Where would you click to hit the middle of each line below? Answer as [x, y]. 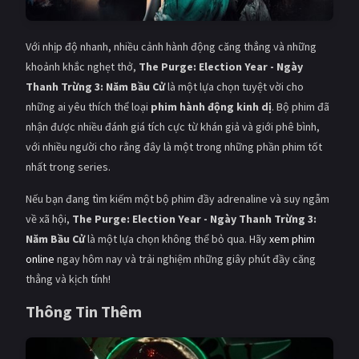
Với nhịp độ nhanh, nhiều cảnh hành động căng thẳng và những [171, 47]
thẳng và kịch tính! [68, 279]
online [40, 259]
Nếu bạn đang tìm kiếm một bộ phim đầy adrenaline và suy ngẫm [177, 199]
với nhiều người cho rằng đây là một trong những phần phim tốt [174, 147]
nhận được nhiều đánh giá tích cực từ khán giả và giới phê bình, [173, 127]
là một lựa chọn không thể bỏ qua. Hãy [177, 239]
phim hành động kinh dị [211, 107]
